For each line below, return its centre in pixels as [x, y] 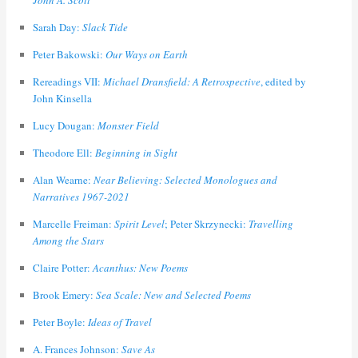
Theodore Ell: [64, 153]
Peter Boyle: [60, 322]
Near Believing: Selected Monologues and [185, 180]
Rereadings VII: [68, 82]
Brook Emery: [64, 295]
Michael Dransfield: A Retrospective [181, 82]
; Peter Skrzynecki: [206, 224]
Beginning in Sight [136, 153]
